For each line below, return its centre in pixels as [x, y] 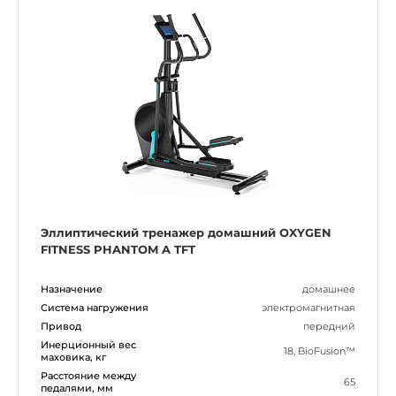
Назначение [72, 289]
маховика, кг [73, 357]
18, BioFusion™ [320, 350]
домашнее [329, 289]
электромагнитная [308, 307]
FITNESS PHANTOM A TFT [118, 249]
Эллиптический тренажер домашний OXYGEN [186, 232]
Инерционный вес [88, 344]
